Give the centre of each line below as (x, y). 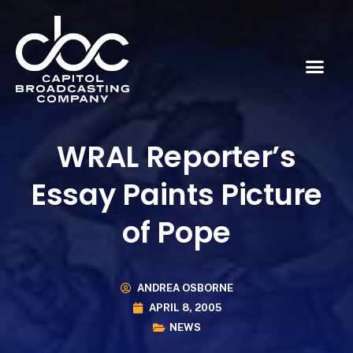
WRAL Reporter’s (176, 156)
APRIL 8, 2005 (185, 308)
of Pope (176, 232)
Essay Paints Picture (176, 194)
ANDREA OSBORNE (185, 288)
